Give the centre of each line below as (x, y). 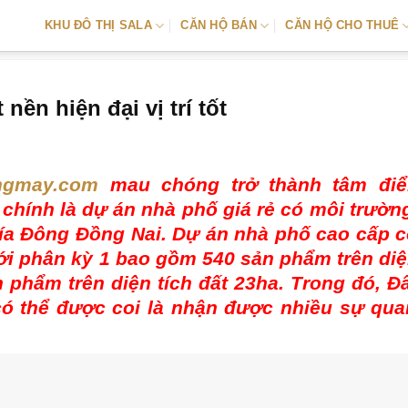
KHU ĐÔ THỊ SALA (98, 25)
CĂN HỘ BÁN (219, 25)
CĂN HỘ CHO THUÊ (342, 25)
